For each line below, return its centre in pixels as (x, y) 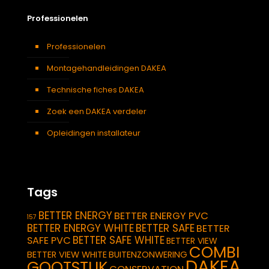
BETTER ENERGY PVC (161, 216)
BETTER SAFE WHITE (119, 240)
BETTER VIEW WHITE (67, 254)
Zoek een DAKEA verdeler (97, 111)
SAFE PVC (49, 240)
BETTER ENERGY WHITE (80, 228)
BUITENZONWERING (148, 254)
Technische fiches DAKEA (95, 89)
